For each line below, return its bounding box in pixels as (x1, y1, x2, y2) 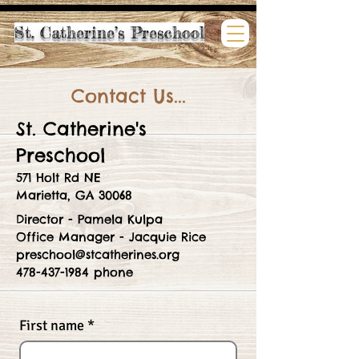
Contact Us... (71, 84, 186, 107)
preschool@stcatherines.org (16, 247, 179, 262)
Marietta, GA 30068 (16, 188, 132, 203)
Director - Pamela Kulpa (16, 212, 163, 227)
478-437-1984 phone (16, 264, 133, 280)
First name (19, 317, 84, 334)
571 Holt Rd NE (16, 170, 101, 185)
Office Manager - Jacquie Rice (16, 229, 206, 244)
